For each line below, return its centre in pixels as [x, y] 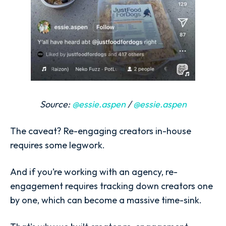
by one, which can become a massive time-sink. [106, 200]
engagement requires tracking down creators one [111, 186]
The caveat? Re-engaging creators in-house [101, 131]
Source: [56, 104]
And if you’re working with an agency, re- [94, 172]
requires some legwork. [58, 145]
